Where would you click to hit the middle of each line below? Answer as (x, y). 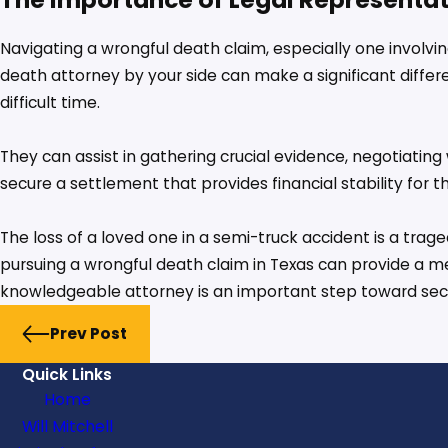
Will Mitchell (67, 427)
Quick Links (67, 375)
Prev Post (88, 334)
